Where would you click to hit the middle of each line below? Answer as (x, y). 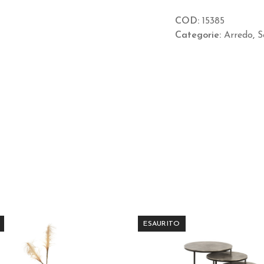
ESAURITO (162, 224)
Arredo (238, 36)
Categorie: (199, 36)
